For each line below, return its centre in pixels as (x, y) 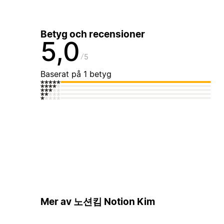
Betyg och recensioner (92, 34)
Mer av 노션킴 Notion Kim (97, 201)
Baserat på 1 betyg (76, 74)
